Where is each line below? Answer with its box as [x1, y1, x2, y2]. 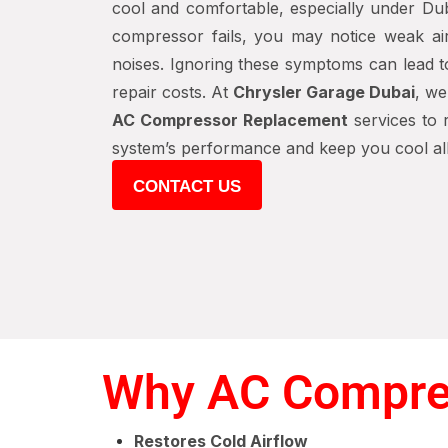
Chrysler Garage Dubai [233, 82, 415, 102]
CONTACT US [133, 177, 241, 196]
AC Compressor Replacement [112, 110, 348, 130]
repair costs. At [112, 82, 233, 102]
